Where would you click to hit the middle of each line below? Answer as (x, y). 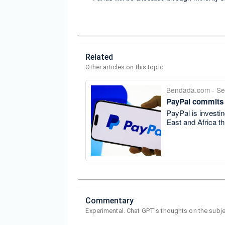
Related (99, 57)
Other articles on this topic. (125, 67)
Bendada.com (188, 90)
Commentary (110, 200)
